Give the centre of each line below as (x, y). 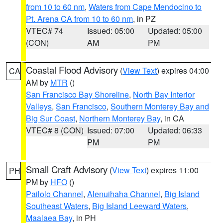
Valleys (39, 106)
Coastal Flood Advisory (72, 70)
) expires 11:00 (172, 170)
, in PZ (144, 19)
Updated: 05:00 (175, 31)
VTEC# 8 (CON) (55, 130)
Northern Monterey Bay (120, 118)
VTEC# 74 (45, 31)
